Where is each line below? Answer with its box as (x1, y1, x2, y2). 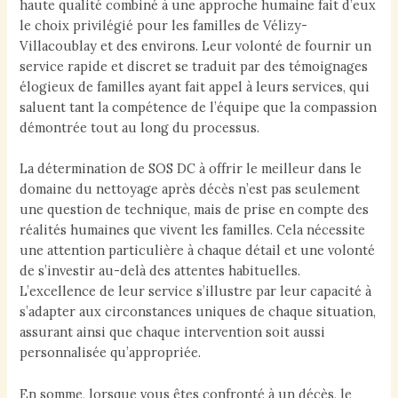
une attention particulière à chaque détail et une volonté (20, 242, 376, 259)
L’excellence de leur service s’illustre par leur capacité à (20, 283, 372, 300)
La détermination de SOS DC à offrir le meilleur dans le (20, 160, 362, 178)
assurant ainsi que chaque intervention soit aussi (20, 323, 326, 341)
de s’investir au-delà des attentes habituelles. (20, 262, 301, 280)
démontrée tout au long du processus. (20, 119, 260, 136)
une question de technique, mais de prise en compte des (20, 201, 370, 219)
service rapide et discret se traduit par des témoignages (20, 58, 369, 75)
